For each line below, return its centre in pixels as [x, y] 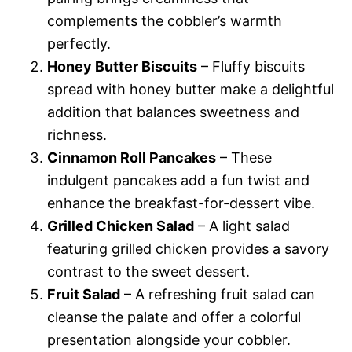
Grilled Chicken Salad [121, 225]
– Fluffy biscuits [251, 66]
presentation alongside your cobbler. [169, 339]
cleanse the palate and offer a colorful [174, 317]
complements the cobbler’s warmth [165, 20]
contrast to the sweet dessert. [148, 271]
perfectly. [79, 43]
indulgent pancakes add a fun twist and [178, 180]
